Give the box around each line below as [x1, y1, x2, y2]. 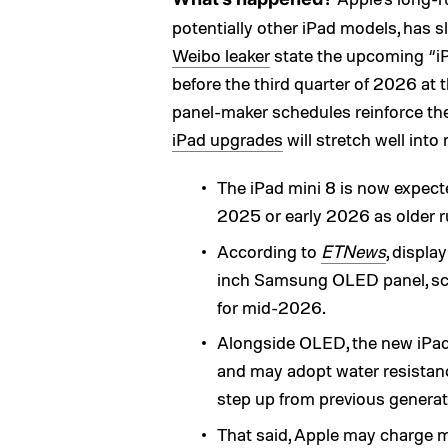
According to [217, 239, 321, 262]
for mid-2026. [217, 295, 326, 318]
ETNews [321, 239, 386, 262]
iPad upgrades [172, 128, 283, 150]
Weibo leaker [172, 44, 270, 66]
